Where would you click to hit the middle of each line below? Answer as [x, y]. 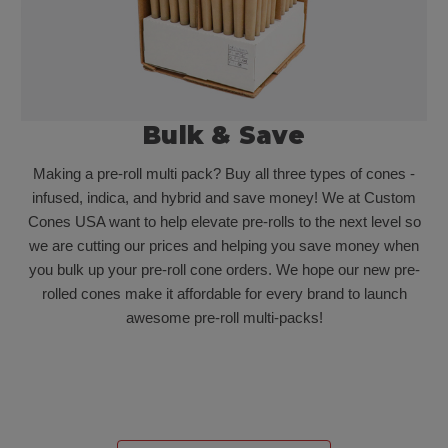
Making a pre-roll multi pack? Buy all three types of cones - [224, 173]
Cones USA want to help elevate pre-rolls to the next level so [224, 221]
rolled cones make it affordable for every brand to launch [224, 293]
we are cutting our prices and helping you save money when [224, 245]
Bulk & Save [224, 136]
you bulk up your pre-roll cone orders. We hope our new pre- [224, 269]
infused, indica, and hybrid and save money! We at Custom [224, 197]
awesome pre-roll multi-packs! [224, 317]
